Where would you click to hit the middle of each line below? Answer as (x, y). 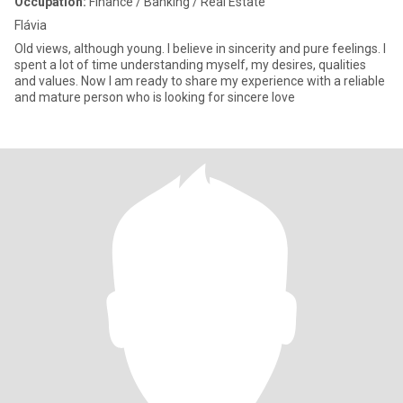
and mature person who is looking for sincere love (155, 97)
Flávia (31, 25)
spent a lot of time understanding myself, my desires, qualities (190, 65)
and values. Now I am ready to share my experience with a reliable (200, 81)
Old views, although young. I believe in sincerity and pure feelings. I (200, 49)
